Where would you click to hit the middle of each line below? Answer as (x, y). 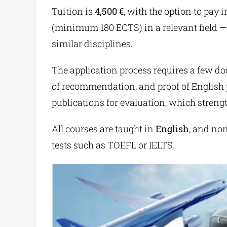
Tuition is (73, 11)
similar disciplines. (92, 44)
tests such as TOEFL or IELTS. (113, 145)
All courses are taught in (103, 129)
